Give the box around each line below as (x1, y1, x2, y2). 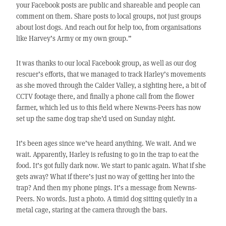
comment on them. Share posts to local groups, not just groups (16, 11, 201, 21)
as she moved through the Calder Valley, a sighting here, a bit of (16, 80, 206, 90)
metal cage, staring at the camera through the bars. (16, 204, 167, 214)
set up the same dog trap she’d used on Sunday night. (16, 113, 176, 123)
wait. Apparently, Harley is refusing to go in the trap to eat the (16, 149, 199, 159)
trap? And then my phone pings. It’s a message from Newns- (16, 182, 197, 192)
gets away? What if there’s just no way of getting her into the (16, 171, 195, 181)
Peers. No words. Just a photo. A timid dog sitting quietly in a (16, 193, 197, 203)
